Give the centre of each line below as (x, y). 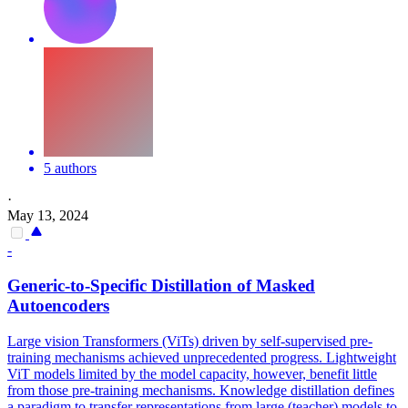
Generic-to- (49, 285)
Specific (118, 285)
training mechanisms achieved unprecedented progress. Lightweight (202, 357)
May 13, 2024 (48, 216)
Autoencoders (58, 305)
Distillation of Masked (231, 285)
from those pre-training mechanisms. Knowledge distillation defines (201, 390)
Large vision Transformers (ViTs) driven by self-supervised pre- (190, 341)
